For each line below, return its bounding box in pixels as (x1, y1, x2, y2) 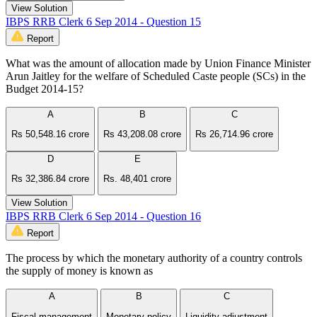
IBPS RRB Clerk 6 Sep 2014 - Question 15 (6, 16, 201, 28)
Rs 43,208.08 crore (103, 129, 181, 140)
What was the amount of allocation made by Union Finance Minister (6, 57, 311, 69)
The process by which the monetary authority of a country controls (6, 252, 302, 265)
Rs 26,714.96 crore (195, 129, 273, 140)
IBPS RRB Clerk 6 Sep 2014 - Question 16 (6, 210, 201, 223)
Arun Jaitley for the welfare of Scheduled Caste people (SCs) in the (6, 70, 306, 82)
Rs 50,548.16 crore (11, 129, 89, 140)
